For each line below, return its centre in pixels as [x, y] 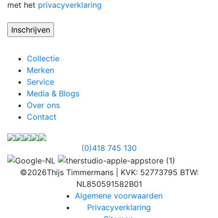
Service [40, 82]
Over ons [43, 105]
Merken [40, 70]
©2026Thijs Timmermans [66, 172]
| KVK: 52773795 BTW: [157, 172]
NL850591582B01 [109, 184]
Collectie [43, 58]
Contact [42, 117]
